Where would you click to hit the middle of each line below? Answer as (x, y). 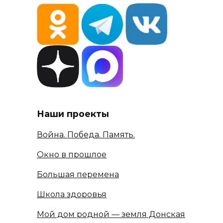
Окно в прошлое (72, 155)
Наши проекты (73, 113)
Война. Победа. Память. (86, 135)
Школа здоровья (72, 195)
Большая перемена (78, 175)
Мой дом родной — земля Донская (111, 215)
